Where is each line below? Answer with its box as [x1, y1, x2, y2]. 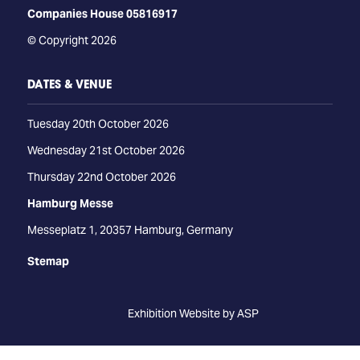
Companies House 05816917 [27, 6, 178, 22]
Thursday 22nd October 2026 [27, 170, 176, 185]
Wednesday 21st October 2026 [27, 143, 185, 158]
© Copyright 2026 [27, 33, 117, 48]
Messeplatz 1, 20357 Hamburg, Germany [27, 223, 233, 238]
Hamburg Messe [27, 196, 113, 211]
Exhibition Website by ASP [128, 306, 259, 321]
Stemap [27, 254, 69, 269]
